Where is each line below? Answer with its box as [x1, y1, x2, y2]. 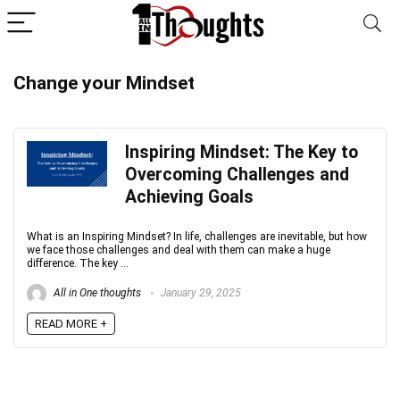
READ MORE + [35, 317, 107, 330]
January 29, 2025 [158, 287, 241, 300]
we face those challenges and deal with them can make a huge [27, 244, 330, 256]
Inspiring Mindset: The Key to [125, 142, 358, 162]
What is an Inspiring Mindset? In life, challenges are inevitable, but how [27, 230, 367, 243]
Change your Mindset [13, 72, 195, 94]
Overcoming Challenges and [125, 164, 349, 185]
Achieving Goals [125, 187, 254, 207]
